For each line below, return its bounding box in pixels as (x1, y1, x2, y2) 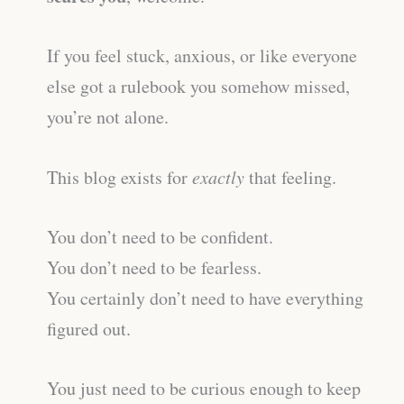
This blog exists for (47, 165, 192, 190)
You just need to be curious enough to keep (47, 376, 361, 401)
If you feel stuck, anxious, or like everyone (47, 43, 357, 69)
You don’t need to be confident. (47, 225, 273, 250)
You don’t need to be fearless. (47, 255, 262, 280)
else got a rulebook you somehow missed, (47, 74, 350, 99)
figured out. (47, 317, 131, 342)
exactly (192, 165, 244, 189)
